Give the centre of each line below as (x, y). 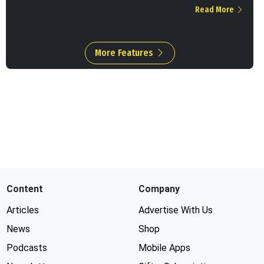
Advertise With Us (175, 210)
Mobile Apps (164, 248)
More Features (125, 53)
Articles (23, 210)
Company (159, 189)
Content (25, 189)
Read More (215, 10)
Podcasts (27, 248)
